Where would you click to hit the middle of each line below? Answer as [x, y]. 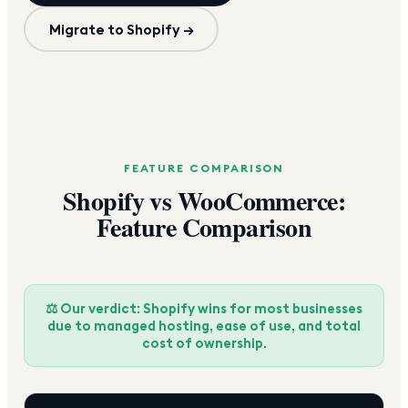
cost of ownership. [204, 343]
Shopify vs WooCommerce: [204, 201]
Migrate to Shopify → [121, 29]
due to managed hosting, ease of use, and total [204, 326]
